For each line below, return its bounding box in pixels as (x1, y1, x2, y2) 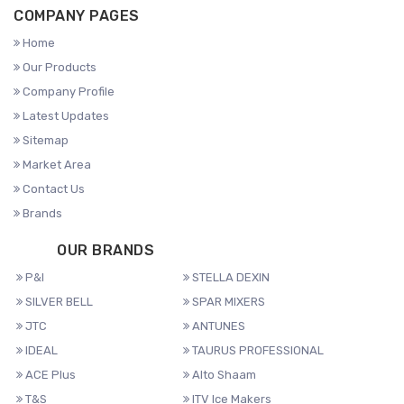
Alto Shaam (189, 368, 257, 382)
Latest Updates (20, 109, 109, 124)
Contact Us (20, 182, 85, 197)
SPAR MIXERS (189, 295, 266, 309)
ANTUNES (189, 319, 246, 334)
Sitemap (20, 133, 69, 148)
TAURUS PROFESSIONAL (189, 344, 325, 358)
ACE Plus (23, 368, 76, 382)
